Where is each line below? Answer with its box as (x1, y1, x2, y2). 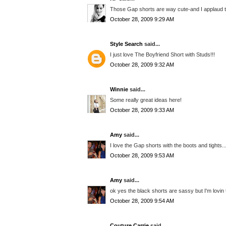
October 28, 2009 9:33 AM (110, 107, 174, 114)
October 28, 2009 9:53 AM (110, 152, 174, 159)
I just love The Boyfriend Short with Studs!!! (110, 51, 215, 58)
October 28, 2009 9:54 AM (110, 198, 174, 204)
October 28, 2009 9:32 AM (110, 62, 174, 68)
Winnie (110, 86, 128, 93)
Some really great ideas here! (110, 96, 182, 103)
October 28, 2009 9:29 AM (110, 16, 174, 23)
